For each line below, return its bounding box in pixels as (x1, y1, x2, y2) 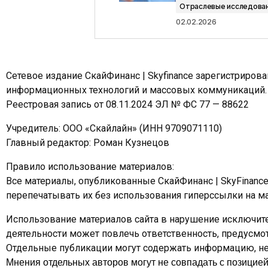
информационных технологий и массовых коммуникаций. (6, 84, 267, 96)
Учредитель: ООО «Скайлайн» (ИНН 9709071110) (6, 123, 222, 134)
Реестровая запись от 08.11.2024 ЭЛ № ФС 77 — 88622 (6, 99, 249, 110)
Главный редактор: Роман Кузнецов (6, 137, 169, 148)
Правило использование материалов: (6, 161, 174, 172)
